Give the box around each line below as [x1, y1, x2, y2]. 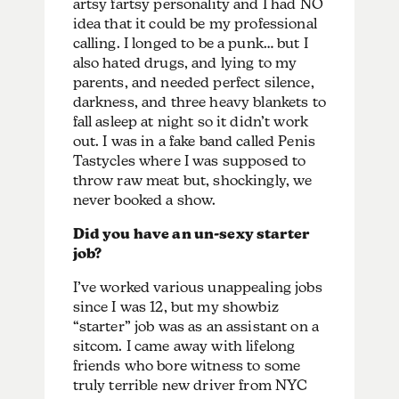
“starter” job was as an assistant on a [72, 317, 320, 335]
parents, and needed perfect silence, [72, 73, 314, 91]
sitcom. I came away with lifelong [72, 337, 296, 354]
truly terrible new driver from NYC [72, 376, 308, 394]
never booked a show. [72, 191, 216, 208]
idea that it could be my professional [72, 14, 317, 32]
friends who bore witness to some [72, 356, 301, 374]
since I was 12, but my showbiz [72, 297, 279, 315]
